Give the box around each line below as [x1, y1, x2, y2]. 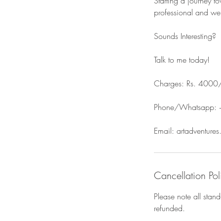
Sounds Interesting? [154, 31, 216, 41]
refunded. [154, 203, 185, 214]
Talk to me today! [154, 54, 210, 65]
